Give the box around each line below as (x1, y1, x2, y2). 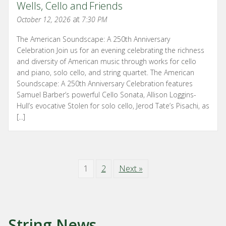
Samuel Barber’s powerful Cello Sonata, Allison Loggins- (17, 89, 196, 99)
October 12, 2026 (17, 14, 71, 24)
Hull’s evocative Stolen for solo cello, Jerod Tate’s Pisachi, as (17, 100, 209, 110)
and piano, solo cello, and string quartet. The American (17, 67, 194, 77)
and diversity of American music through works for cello (17, 56, 196, 66)
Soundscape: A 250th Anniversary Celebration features (17, 78, 193, 88)
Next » (119, 162, 143, 174)
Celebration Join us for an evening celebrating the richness (17, 45, 204, 55)
